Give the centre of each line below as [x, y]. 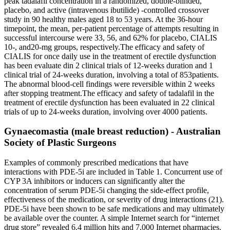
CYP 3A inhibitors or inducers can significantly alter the [94, 181]
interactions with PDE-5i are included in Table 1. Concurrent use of [113, 172]
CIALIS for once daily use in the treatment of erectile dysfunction [110, 56]
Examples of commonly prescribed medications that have [96, 162]
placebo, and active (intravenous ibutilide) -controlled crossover [107, 10]
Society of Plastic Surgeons [60, 143]
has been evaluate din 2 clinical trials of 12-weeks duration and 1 [109, 65]
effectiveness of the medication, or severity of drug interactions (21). [114, 199]
